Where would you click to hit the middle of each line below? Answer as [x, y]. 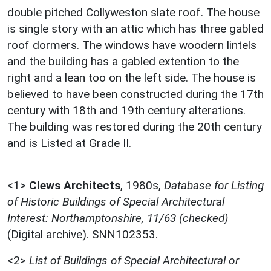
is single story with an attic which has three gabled [135, 29]
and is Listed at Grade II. [69, 143]
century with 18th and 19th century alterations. [126, 111]
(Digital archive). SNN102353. [83, 235]
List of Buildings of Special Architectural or [134, 261]
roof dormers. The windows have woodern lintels [132, 45]
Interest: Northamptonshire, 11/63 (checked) [118, 218]
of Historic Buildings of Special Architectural [116, 202]
